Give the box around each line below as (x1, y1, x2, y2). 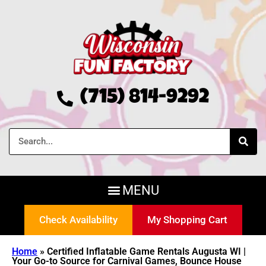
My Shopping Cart (147, 213, 227, 226)
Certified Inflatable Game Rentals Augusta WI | (47, 245, 246, 257)
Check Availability (39, 213, 118, 226)
